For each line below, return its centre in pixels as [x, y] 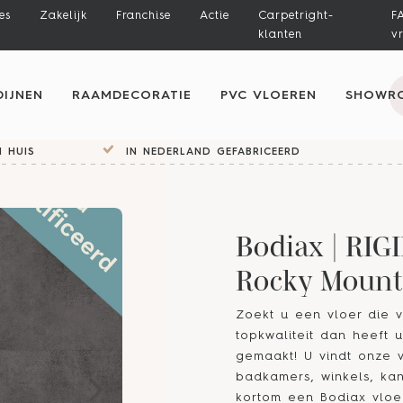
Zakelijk [64, 16]
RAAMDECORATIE [132, 95]
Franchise [144, 16]
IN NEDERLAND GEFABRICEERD [210, 152]
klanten [281, 35]
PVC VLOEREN [269, 95]
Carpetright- [296, 16]
